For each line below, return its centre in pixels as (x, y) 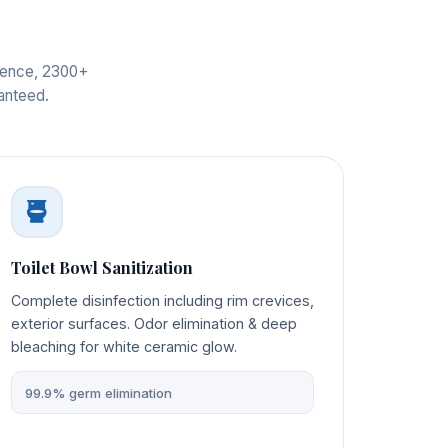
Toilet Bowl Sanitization (102, 268)
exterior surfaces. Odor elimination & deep (154, 324)
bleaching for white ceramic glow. (124, 347)
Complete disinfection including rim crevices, (163, 301)
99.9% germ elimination (98, 392)
